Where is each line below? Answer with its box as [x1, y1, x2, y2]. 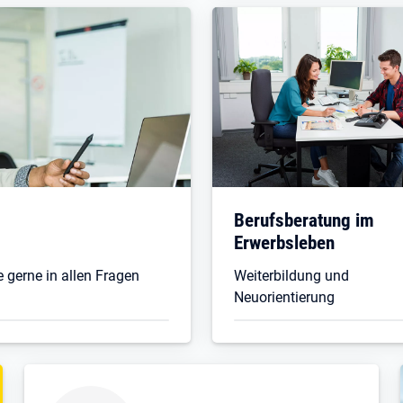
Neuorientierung [234, 288, 335, 306]
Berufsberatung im [234, 208, 374, 231]
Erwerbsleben [234, 230, 335, 254]
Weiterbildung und [234, 266, 349, 284]
